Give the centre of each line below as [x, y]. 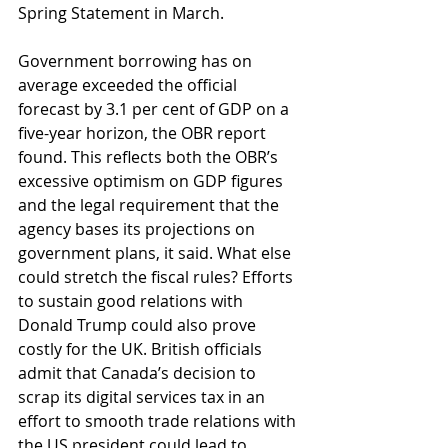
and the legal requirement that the [150, 205]
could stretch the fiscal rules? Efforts [157, 277]
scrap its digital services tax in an [143, 397]
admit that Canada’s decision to [139, 373]
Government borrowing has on [137, 61]
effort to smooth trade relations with [159, 421]
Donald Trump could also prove [139, 325]
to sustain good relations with [132, 301]
